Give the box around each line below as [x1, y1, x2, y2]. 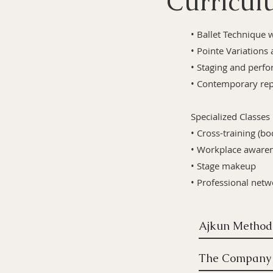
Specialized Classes [191, 110, 270, 122]
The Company [199, 250, 271, 265]
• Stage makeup [191, 160, 256, 172]
